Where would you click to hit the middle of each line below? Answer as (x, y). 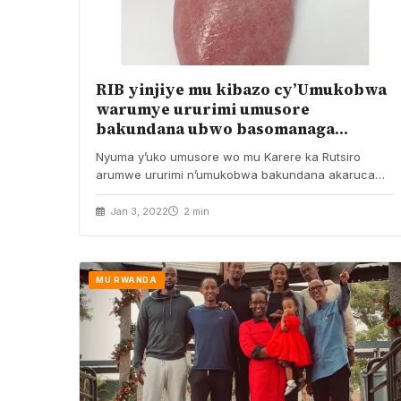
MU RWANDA (127, 279)
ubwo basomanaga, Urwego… (180, 192)
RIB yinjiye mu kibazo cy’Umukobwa (241, 89)
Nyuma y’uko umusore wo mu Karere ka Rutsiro (228, 156)
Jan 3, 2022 (138, 211)
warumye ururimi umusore (203, 109)
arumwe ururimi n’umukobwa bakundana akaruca (235, 174)
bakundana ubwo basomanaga (215, 128)
